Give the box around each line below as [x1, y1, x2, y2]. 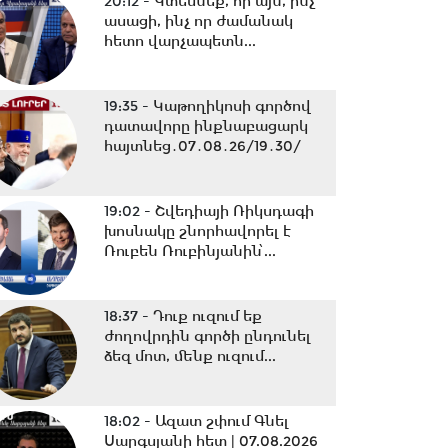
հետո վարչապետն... [103, 32, 256, 50]
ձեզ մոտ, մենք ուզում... [103, 347, 276, 365]
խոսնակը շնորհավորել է [103, 222, 291, 240]
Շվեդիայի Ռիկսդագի [154, 202, 314, 220]
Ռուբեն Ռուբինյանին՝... [103, 242, 276, 260]
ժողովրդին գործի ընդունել [103, 327, 311, 345]
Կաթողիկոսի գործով [152, 97, 311, 115]
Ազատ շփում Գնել [154, 412, 289, 430]
